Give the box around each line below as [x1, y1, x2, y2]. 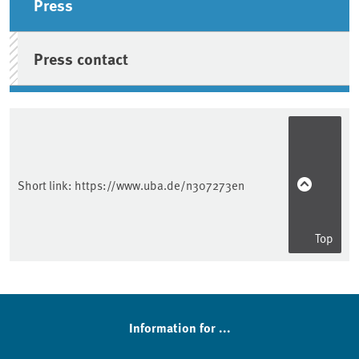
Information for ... [128, 318, 231, 337]
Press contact [34, 46, 129, 70]
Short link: [18, 175, 75, 193]
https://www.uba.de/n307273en [75, 175, 244, 193]
